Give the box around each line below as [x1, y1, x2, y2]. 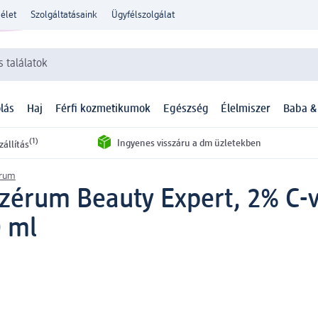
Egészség [163, 104, 209, 116]
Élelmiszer [221, 104, 271, 116]
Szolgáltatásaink [31, 10, 97, 20]
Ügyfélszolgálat [111, 10, 175, 20]
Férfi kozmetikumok [55, 104, 150, 116]
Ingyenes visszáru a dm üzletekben [116, 138, 261, 148]
